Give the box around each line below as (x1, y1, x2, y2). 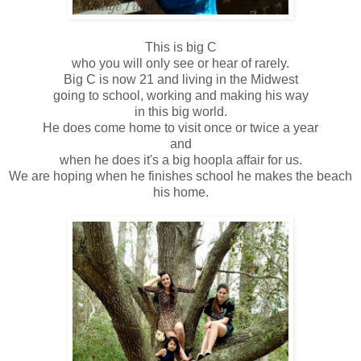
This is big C (144, 39, 217, 54)
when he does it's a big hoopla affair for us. (59, 152, 302, 167)
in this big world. (134, 104, 227, 118)
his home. (152, 185, 209, 199)
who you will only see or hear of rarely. (72, 56, 289, 70)
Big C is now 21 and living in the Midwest (63, 72, 298, 86)
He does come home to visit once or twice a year (43, 120, 318, 135)
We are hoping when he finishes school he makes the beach (9, 168, 352, 183)
